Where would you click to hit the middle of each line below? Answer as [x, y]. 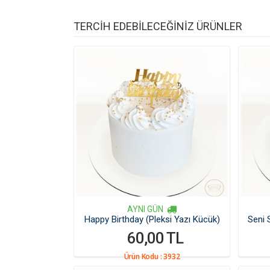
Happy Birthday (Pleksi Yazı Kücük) [152, 219]
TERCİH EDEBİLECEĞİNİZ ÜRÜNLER [158, 26]
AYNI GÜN [145, 209]
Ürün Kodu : [144, 256]
